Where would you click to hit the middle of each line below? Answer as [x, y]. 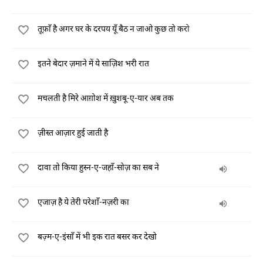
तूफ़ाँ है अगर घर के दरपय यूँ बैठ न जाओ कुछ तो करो [114, 28]
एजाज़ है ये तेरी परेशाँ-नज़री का [83, 202]
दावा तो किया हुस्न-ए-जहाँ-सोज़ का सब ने [98, 167]
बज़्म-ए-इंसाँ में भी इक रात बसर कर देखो [97, 236]
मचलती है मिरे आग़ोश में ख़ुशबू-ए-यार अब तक [106, 98]
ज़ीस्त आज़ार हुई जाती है [73, 132]
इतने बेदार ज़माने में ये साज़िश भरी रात [93, 63]
